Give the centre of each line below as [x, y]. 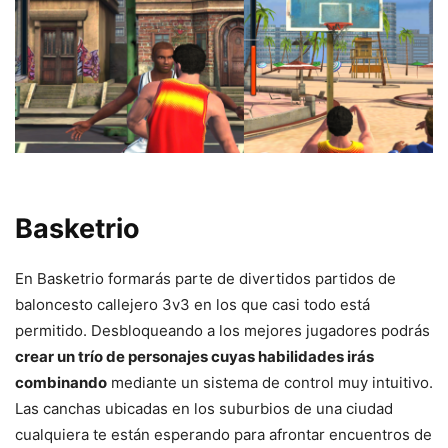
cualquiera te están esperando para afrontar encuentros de [223, 434]
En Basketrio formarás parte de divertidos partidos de [205, 278]
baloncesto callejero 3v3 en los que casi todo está [192, 304]
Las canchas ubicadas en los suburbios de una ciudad [204, 408]
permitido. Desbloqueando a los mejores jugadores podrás [222, 330]
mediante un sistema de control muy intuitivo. [270, 382]
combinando [61, 382]
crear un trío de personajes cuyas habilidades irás [194, 356]
